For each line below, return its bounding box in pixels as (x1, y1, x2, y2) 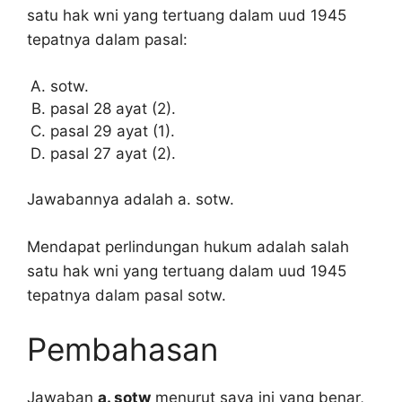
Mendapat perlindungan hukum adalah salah (27, 237, 349, 256)
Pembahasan (27, 330, 218, 369)
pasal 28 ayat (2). (49, 99, 176, 118)
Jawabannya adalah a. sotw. (27, 190, 234, 209)
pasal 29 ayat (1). (49, 121, 175, 140)
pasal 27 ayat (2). (49, 144, 176, 162)
